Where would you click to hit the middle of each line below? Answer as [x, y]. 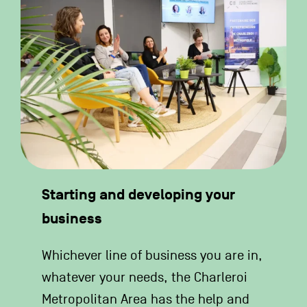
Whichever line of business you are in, [152, 255]
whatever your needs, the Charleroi [145, 277]
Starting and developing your [139, 195]
